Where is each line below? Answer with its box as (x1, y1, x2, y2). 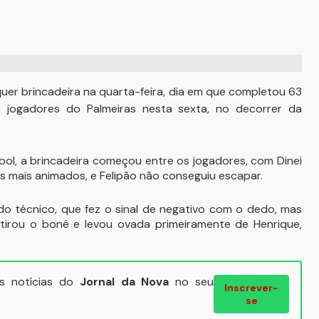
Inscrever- (224, 281, 279, 294)
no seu (169, 274, 214, 289)
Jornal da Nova (79, 274, 169, 289)
